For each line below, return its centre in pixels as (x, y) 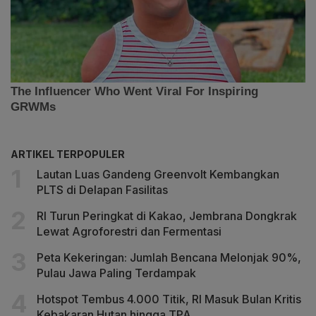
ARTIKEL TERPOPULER (68, 154)
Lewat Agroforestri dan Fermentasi (129, 232)
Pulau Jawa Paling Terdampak (116, 273)
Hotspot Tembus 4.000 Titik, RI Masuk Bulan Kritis (169, 299)
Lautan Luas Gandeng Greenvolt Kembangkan (158, 175)
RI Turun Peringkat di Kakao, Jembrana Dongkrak (167, 216)
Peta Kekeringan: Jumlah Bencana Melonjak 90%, (169, 258)
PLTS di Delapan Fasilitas (102, 190)
